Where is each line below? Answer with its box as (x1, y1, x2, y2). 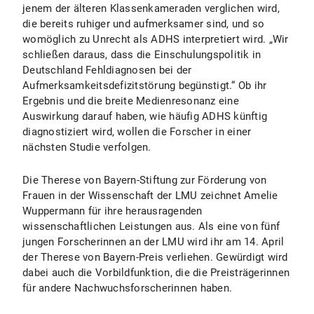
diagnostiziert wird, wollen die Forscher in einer (22, 125, 252, 138)
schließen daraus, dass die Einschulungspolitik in (22, 48, 261, 61)
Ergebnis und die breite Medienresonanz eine (22, 95, 239, 107)
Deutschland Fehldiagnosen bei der (22, 64, 192, 76)
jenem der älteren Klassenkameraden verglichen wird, (22, 2, 280, 15)
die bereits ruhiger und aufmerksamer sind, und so (22, 18, 265, 30)
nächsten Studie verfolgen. (22, 141, 151, 153)
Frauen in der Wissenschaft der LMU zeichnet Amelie (22, 189, 278, 202)
